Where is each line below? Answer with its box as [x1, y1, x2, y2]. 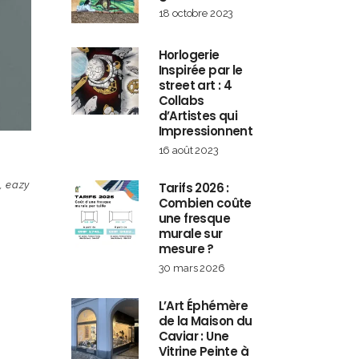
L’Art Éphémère [158, 297, 248, 314]
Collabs [158, 92, 204, 109]
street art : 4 [158, 77, 232, 94]
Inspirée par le [158, 62, 243, 79]
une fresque [158, 210, 230, 227]
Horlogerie [158, 46, 220, 63]
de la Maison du [158, 313, 252, 329]
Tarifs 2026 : [158, 179, 229, 196]
